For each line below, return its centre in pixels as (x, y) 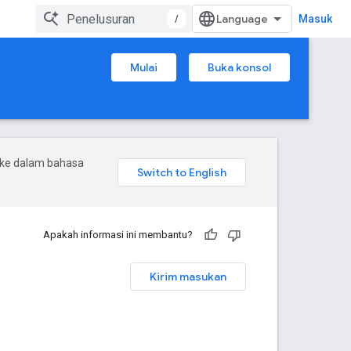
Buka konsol (239, 67)
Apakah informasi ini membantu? (118, 235)
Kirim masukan (188, 277)
